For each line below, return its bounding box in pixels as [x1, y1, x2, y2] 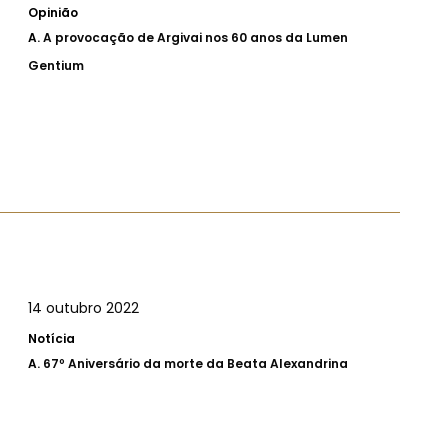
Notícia [28, 329, 75, 347]
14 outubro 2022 [28, 297, 139, 318]
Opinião [28, 4, 78, 22]
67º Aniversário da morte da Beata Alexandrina [43, 354, 348, 372]
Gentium [28, 57, 84, 75]
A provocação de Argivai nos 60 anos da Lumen [43, 29, 348, 47]
